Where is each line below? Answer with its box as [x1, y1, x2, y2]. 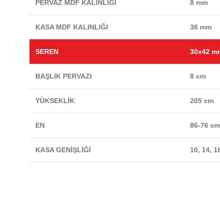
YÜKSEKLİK [35, 97, 75, 105]
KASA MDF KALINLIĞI [35, 23, 109, 31]
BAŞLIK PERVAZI [35, 72, 92, 81]
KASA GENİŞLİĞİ [35, 146, 91, 154]
